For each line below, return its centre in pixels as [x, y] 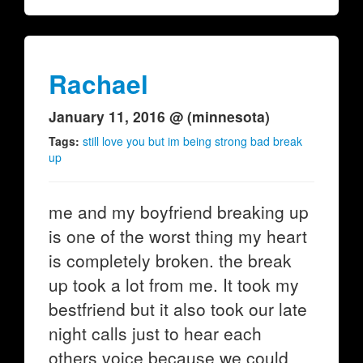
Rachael [98, 84]
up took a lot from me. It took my [174, 284]
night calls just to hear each [155, 333]
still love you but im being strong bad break [192, 141]
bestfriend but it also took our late [178, 309]
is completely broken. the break [170, 260]
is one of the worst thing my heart [178, 236]
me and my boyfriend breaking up [179, 211]
